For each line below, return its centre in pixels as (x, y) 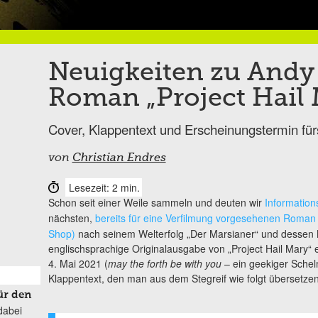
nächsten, (71, 218)
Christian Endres (119, 158)
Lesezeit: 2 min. (104, 187)
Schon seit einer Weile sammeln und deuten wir (156, 202)
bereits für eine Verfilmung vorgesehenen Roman (205, 218)
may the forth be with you (164, 263)
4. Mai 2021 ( (78, 263)
